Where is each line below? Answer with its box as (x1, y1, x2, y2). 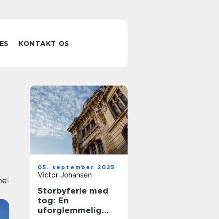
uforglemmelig (38, 205, 102, 215)
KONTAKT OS (19, 40, 70, 47)
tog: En (38, 196, 69, 205)
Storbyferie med (38, 186, 109, 196)
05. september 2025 (38, 164, 116, 171)
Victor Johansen (38, 171, 92, 179)
